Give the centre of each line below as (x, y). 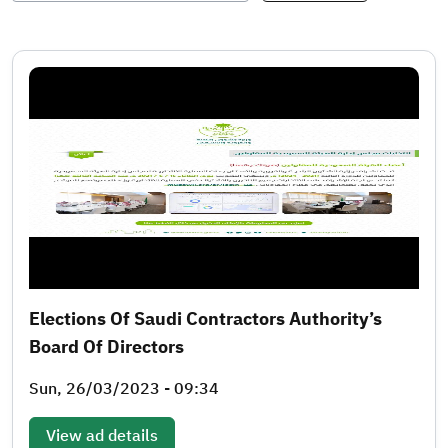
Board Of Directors (106, 346)
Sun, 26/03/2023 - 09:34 (124, 388)
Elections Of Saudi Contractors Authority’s (205, 318)
